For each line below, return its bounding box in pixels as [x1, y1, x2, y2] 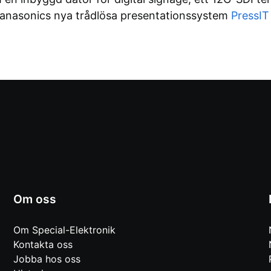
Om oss [13, 192, 56, 207]
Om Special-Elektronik [13, 224, 116, 237]
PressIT [231, 8, 269, 22]
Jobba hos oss [13, 253, 80, 266]
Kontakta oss [13, 238, 73, 251]
